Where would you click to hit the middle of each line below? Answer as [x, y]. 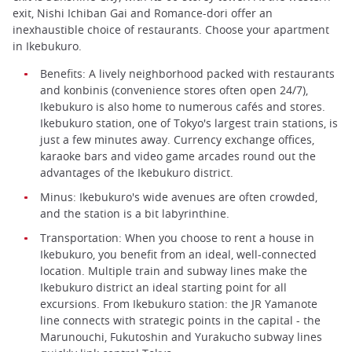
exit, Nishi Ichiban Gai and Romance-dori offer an [143, 13]
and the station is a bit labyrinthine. [135, 214]
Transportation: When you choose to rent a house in [177, 238]
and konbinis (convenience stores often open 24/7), [174, 90]
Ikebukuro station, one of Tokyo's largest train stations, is [189, 123]
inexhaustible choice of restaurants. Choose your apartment [171, 30]
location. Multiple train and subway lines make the [174, 271]
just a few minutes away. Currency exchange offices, [177, 140]
